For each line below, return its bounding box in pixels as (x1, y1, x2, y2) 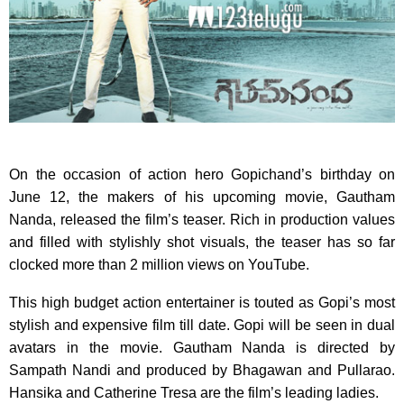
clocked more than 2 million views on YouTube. (9, 257, 309, 273)
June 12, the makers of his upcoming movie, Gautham (9, 189, 395, 206)
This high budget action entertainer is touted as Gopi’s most (9, 295, 395, 311)
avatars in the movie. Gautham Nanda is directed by (9, 340, 395, 356)
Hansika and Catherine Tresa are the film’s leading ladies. (9, 385, 379, 401)
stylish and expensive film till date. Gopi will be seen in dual (9, 317, 395, 334)
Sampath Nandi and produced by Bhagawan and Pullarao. (9, 363, 395, 379)
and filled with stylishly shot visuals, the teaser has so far (9, 234, 395, 251)
